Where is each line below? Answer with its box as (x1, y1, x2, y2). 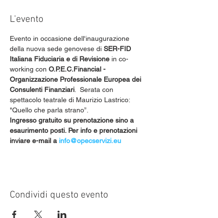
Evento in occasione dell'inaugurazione (10, 35, 131, 42)
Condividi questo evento (10, 189, 108, 201)
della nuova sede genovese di (10, 45, 104, 53)
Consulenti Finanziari (10, 86, 74, 93)
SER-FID (104, 45, 133, 53)
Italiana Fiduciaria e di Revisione (10, 55, 109, 63)
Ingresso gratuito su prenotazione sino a (10, 116, 136, 124)
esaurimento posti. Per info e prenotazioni (10, 127, 139, 134)
